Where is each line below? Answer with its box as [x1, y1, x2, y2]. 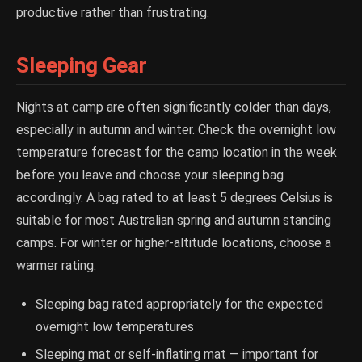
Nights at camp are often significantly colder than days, [16, 99, 331, 116]
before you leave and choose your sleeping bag [16, 167, 284, 183]
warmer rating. [16, 258, 96, 274]
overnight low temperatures [36, 319, 194, 335]
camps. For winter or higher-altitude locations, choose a [16, 235, 331, 251]
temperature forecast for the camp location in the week [16, 145, 337, 161]
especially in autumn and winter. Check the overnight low [16, 122, 336, 138]
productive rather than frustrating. [16, 5, 209, 21]
